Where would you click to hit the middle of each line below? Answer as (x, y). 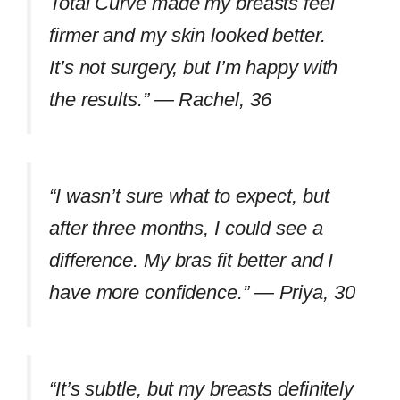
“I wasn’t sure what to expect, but (189, 196)
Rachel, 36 (225, 99)
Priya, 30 (317, 292)
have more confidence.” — (164, 292)
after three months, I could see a (186, 228)
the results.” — (114, 99)
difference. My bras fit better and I (192, 260)
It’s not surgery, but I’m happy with (194, 67)
